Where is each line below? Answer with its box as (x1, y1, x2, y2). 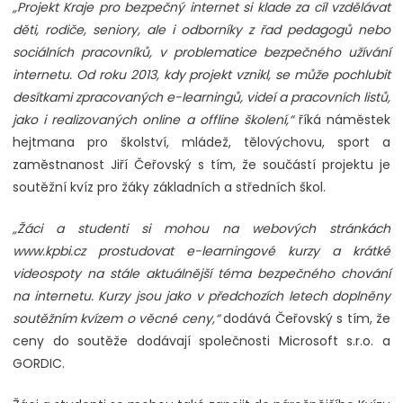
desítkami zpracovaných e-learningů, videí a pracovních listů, (13, 88, 390, 107)
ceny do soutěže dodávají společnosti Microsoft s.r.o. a (13, 332, 390, 351)
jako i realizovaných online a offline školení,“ (13, 111, 299, 130)
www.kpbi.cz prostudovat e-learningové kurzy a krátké (13, 242, 390, 261)
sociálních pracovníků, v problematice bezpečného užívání (13, 43, 390, 62)
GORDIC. (13, 354, 68, 373)
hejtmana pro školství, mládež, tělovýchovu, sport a (13, 133, 390, 152)
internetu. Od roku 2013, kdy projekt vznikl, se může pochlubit (13, 66, 390, 85)
